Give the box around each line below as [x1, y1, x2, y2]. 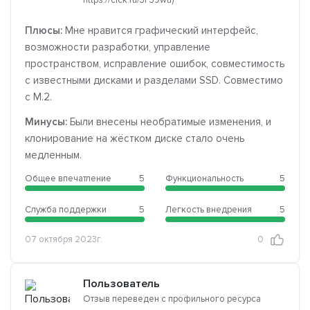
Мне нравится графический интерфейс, [62, 24, 258, 37]
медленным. [25, 148, 82, 161]
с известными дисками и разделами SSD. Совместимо [25, 73, 283, 86]
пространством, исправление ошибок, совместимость [25, 57, 285, 70]
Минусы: [25, 115, 67, 128]
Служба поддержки [25, 203, 107, 215]
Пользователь [83, 276, 160, 291]
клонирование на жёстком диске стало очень [25, 131, 245, 145]
